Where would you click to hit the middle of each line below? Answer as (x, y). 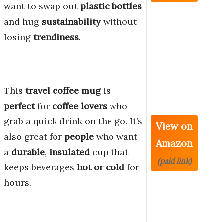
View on (174, 126)
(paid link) (174, 161)
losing (19, 37)
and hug (23, 22)
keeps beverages (40, 167)
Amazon (174, 143)
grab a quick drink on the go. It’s (73, 121)
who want (115, 137)
